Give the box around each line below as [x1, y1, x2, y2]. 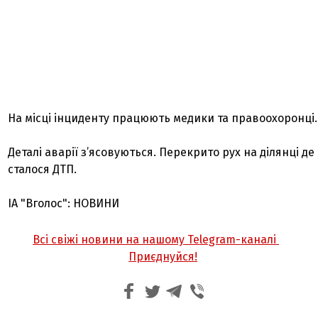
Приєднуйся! [128, 250, 198, 263]
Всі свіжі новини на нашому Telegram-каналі [33, 233, 280, 246]
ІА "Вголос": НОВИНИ [8, 197, 120, 210]
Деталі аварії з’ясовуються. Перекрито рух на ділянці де [8, 146, 315, 159]
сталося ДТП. [8, 163, 77, 176]
